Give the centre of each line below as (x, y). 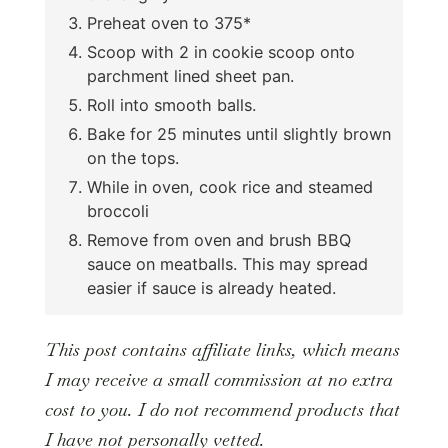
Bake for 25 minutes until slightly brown (238, 134)
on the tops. (132, 158)
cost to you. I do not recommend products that (222, 410)
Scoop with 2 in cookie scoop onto (220, 52)
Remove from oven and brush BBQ (218, 240)
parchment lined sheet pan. (190, 76)
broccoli (117, 211)
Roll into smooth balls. (171, 105)
